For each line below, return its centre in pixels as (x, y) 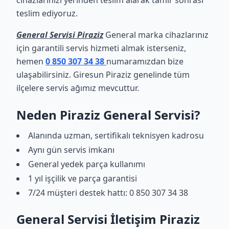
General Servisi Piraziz (60, 35)
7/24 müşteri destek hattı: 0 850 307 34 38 (108, 193)
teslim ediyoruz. (47, 13)
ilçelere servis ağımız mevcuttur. (78, 88)
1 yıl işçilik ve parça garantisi (83, 178)
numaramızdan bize (145, 61)
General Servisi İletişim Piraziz (108, 219)
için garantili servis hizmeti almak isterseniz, (101, 48)
